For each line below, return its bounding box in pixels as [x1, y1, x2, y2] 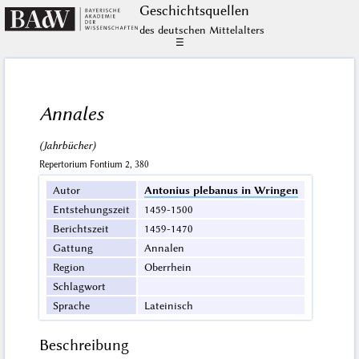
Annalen [144, 241, 185, 255]
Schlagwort [53, 280, 107, 293]
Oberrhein [144, 260, 192, 274]
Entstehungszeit [53, 203, 131, 216]
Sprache [53, 299, 91, 313]
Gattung [53, 241, 94, 255]
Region [53, 260, 86, 274]
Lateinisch [144, 299, 194, 313]
